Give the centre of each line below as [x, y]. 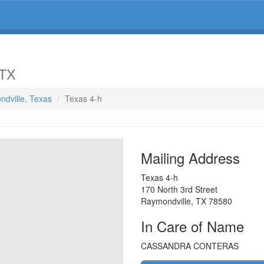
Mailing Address [190, 158]
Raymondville [166, 201]
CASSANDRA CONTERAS [190, 246]
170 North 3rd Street [179, 189]
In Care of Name [192, 226]
